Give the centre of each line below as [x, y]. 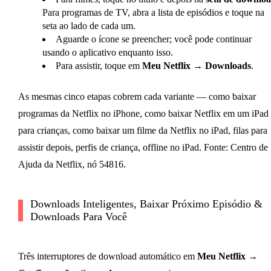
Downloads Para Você [78, 217]
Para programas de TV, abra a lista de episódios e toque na [153, 13]
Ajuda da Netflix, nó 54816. [72, 165]
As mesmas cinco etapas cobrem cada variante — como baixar [137, 97]
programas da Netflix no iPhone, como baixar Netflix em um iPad [143, 114]
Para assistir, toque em [99, 66]
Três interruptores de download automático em [107, 256]
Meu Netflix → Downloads [196, 66]
